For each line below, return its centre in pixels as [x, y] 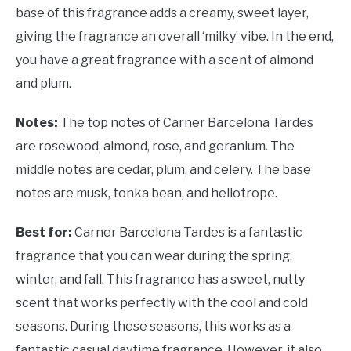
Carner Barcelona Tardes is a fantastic [188, 233]
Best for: [45, 233]
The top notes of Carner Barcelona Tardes [187, 123]
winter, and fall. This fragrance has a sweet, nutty [160, 280]
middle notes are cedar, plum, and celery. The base [163, 170]
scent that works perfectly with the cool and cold [162, 303]
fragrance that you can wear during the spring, [154, 256]
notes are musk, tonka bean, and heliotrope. [147, 194]
